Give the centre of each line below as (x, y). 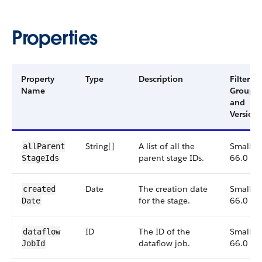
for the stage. (164, 201)
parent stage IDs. (171, 158)
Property (38, 79)
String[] (100, 146)
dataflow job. (164, 243)
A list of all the (167, 146)
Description (161, 79)
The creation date (173, 189)
